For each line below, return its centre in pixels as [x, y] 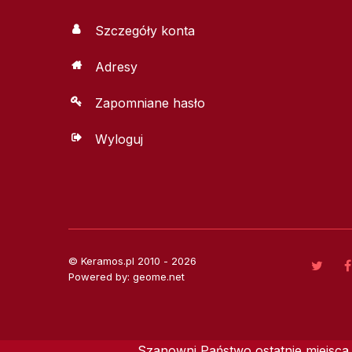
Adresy [116, 66]
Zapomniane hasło [150, 103]
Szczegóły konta [145, 30]
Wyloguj [119, 139]
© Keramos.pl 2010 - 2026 [132, 261]
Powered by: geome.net [126, 277]
